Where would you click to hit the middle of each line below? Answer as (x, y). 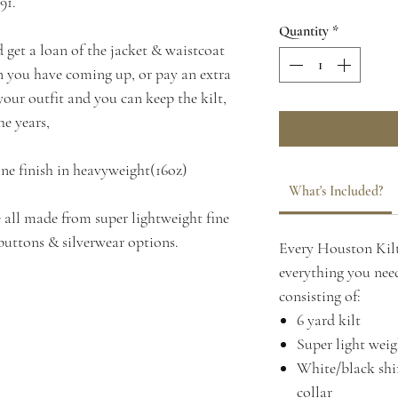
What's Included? (335, 191)
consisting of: (320, 296)
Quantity (304, 31)
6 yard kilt (329, 320)
